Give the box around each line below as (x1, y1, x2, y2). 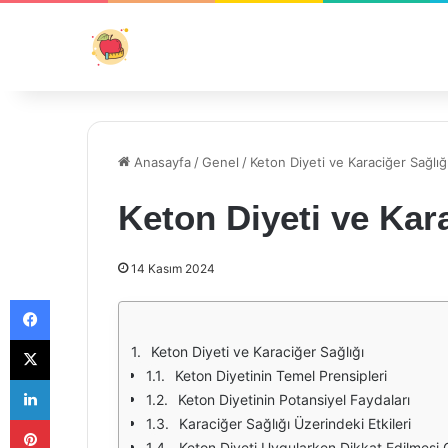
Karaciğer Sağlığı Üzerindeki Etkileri (179, 415, 411, 432)
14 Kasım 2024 (131, 261, 215, 276)
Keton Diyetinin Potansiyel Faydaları (178, 391, 410, 408)
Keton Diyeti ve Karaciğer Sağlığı (151, 343, 364, 360)
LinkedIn (49, 371, 101, 387)
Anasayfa (130, 154, 191, 170)
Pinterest (49, 411, 106, 427)
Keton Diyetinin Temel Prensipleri (175, 367, 387, 384)
